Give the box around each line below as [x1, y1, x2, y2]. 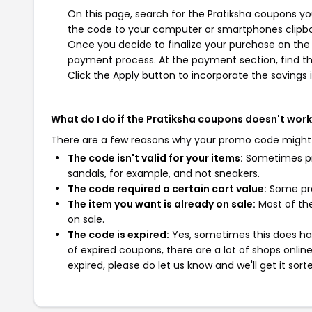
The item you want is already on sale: [68, 197, 256, 211]
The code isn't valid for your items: [68, 151, 243, 165]
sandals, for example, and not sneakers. [68, 166, 260, 180]
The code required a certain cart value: [68, 182, 267, 196]
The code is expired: [68, 228, 169, 242]
